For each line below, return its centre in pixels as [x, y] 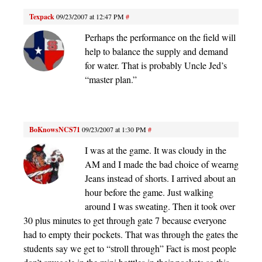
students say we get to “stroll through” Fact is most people [130, 248]
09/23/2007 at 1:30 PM [114, 129]
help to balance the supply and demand [156, 51]
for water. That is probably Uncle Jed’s [156, 65]
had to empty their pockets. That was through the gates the [131, 234]
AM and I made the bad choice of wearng [162, 164]
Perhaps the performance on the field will [160, 37]
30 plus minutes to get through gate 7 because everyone [125, 220]
